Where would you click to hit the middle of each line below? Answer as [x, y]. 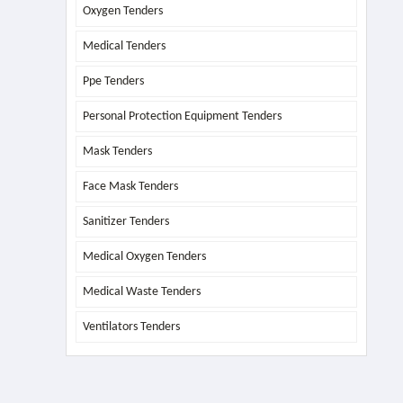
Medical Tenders [124, 46]
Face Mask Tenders [130, 187]
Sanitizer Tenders [125, 222]
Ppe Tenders [113, 81]
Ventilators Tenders [131, 327]
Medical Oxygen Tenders [144, 257]
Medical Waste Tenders [141, 292]
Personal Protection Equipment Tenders [182, 116]
